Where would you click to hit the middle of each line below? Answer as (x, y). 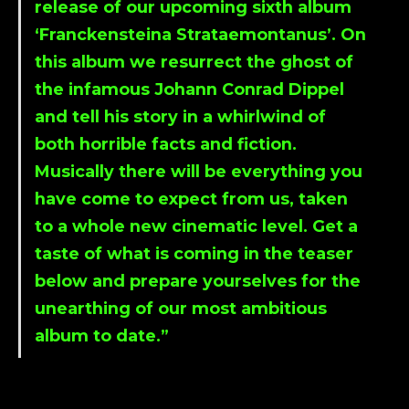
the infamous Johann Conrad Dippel (189, 89)
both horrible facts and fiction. (166, 144)
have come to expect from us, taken (191, 199)
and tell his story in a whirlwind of (180, 117)
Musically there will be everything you (199, 172)
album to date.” (102, 336)
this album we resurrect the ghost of (194, 62)
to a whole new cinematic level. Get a (196, 226)
